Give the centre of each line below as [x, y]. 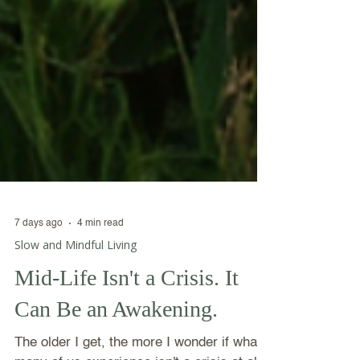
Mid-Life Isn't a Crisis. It [127, 326]
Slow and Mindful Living [76, 293]
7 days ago [39, 272]
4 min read [100, 272]
